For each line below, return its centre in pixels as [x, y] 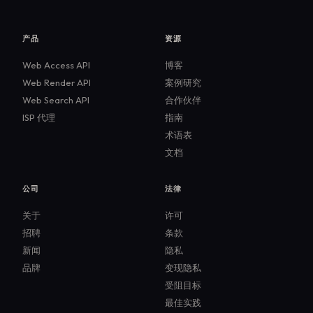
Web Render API [57, 82]
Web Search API [56, 100]
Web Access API [56, 65]
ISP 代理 [39, 117]
